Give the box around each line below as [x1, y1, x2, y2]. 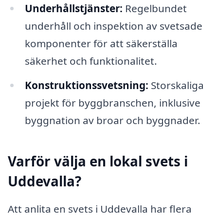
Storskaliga [148, 78, 204, 92]
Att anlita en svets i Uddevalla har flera [8, 202, 192, 216]
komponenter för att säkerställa [24, 36, 178, 50]
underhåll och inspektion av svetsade [24, 18, 202, 33]
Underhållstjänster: [24, 1, 123, 15]
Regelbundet [122, 1, 187, 15]
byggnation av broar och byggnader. [24, 113, 200, 127]
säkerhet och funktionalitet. [24, 54, 157, 68]
